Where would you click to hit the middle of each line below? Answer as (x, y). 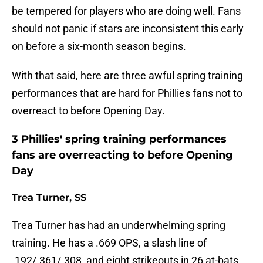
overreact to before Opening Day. (88, 111)
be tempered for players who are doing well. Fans (126, 11)
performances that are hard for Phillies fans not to (127, 93)
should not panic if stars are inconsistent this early (128, 29)
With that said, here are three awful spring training (127, 76)
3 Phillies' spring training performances (119, 139)
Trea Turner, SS (49, 198)
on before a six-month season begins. (99, 46)
